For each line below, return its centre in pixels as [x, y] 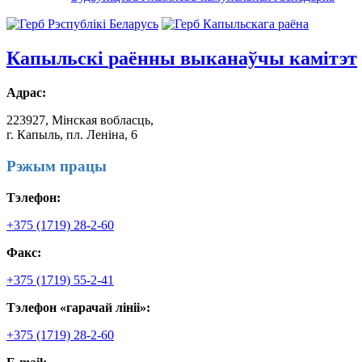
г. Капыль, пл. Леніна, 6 [72, 134]
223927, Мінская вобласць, [80, 120]
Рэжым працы [57, 166]
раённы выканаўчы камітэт [233, 58]
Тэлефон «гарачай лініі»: [78, 307]
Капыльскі [55, 58]
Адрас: [26, 92]
